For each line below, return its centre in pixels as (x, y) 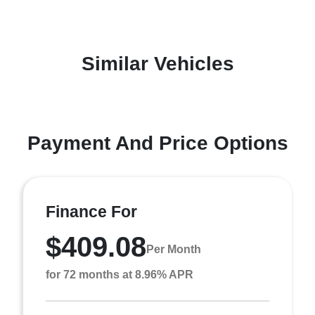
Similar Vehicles (157, 63)
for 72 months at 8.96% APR (120, 274)
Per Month (174, 250)
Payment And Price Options (157, 143)
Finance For (91, 211)
